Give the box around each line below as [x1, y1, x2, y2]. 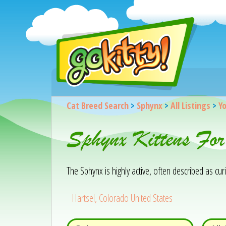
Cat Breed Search [66, 99, 129, 111]
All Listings [170, 99, 210, 111]
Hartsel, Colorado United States [72, 191, 173, 205]
